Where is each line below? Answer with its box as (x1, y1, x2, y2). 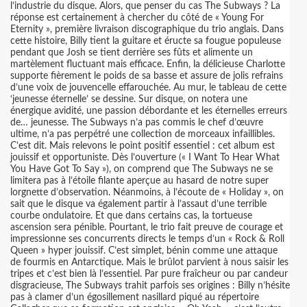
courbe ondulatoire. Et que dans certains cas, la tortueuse (10, 211, 252, 221)
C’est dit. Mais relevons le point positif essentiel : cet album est (10, 141, 275, 151)
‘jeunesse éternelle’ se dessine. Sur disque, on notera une (10, 95, 247, 104)
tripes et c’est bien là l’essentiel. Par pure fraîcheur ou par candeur (10, 269, 288, 279)
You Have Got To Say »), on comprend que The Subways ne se (10, 164, 273, 174)
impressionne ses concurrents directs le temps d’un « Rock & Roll (10, 234, 284, 244)
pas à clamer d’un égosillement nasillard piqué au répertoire (10, 293, 259, 302)
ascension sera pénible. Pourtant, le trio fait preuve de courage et (10, 223, 283, 232)
